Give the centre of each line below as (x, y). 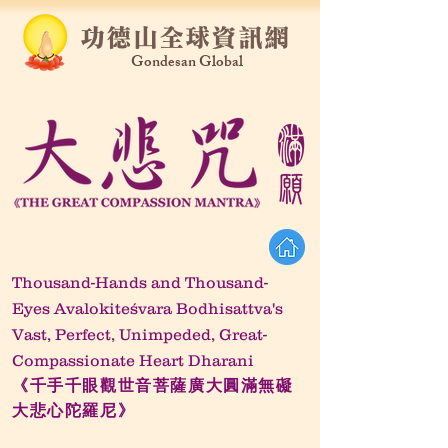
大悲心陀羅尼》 (74, 410)
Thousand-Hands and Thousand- (140, 282)
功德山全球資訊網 (185, 37)
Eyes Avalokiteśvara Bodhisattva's (147, 308)
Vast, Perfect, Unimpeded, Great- (139, 334)
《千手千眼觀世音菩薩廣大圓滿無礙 (153, 385)
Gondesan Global (187, 63)
